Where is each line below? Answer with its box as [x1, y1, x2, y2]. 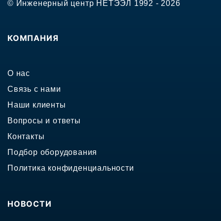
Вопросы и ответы [7, 116, 81, 125]
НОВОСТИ [7, 199, 52, 209]
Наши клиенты [7, 101, 66, 110]
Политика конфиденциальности [7, 164, 134, 173]
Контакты [7, 132, 45, 141]
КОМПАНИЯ [7, 33, 59, 43]
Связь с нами [7, 85, 61, 94]
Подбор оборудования [7, 148, 98, 157]
